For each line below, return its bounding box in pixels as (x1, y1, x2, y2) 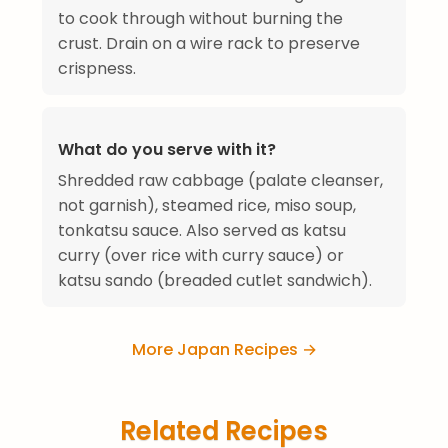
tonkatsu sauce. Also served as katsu (58, 219, 346, 243)
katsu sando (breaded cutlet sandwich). (58, 269, 372, 293)
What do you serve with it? (58, 138, 276, 162)
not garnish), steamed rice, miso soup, (58, 194, 356, 218)
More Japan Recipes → (131, 338, 317, 362)
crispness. (58, 57, 136, 81)
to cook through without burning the (58, 7, 343, 31)
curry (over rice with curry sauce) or (58, 244, 344, 268)
